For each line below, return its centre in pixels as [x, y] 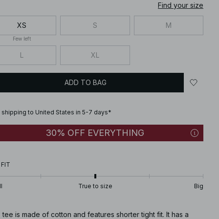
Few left [22, 38]
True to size [95, 186]
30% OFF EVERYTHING [95, 132]
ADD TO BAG [85, 82]
